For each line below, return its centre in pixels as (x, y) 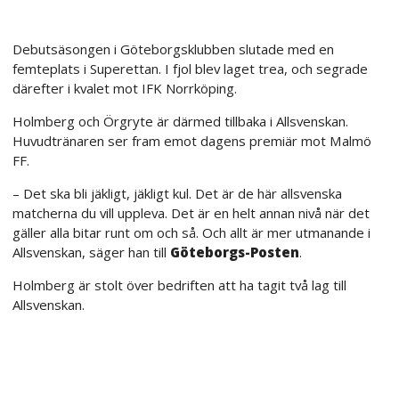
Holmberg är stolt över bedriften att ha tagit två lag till (179, 285)
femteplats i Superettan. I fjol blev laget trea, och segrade (190, 68)
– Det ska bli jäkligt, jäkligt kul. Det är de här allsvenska (177, 193)
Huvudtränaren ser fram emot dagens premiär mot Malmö (192, 140)
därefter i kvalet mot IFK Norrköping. (125, 88)
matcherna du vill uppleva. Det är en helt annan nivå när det (191, 212)
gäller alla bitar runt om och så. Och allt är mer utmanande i (191, 232)
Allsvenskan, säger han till (91, 252)
